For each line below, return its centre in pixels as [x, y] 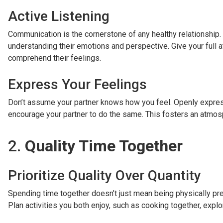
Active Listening [59, 16]
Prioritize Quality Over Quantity [105, 176]
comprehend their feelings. [55, 58]
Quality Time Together [104, 146]
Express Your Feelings [77, 85]
